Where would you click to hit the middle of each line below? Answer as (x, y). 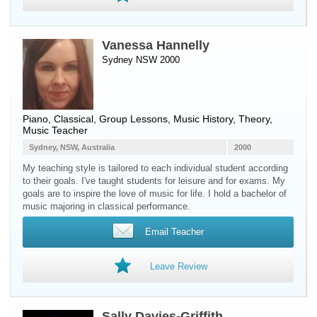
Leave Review (178, 266)
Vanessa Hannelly (156, 45)
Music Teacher (55, 130)
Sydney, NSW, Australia (72, 147)
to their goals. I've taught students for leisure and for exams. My (154, 181)
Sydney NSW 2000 (141, 60)
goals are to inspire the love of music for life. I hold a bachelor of (155, 194)
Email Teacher (174, 232)
